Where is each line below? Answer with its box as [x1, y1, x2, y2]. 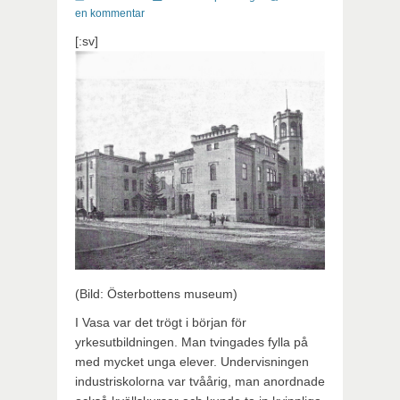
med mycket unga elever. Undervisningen [75, 354, 309, 369]
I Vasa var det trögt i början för [75, 314, 246, 329]
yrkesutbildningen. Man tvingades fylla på [75, 334, 308, 349]
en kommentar [75, 7, 145, 20]
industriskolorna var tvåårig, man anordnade [75, 373, 325, 388]
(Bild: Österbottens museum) [75, 286, 237, 301]
